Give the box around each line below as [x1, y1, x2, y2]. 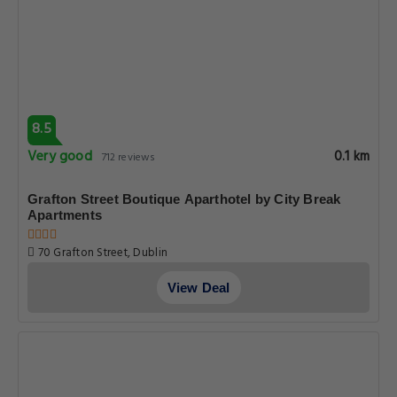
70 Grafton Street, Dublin [35, 244, 168, 262]
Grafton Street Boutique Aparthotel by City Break [27, 191, 341, 206]
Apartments [27, 207, 102, 222]
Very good [27, 145, 92, 168]
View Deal [167, 280, 230, 295]
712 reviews [101, 149, 156, 167]
